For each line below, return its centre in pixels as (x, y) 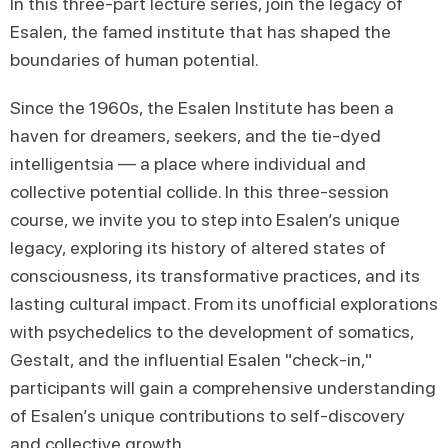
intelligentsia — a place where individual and (188, 163)
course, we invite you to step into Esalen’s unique (205, 219)
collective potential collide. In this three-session (199, 191)
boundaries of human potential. (134, 59)
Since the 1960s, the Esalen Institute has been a (202, 107)
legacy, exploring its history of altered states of (198, 247)
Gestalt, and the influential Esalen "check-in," (191, 359)
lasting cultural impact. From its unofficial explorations (224, 303)
